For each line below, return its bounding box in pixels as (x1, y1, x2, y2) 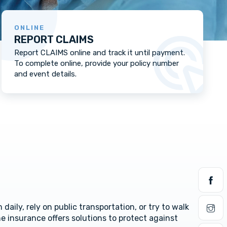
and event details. (14, 69, 77, 79)
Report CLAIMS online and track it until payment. (14, 48, 185, 57)
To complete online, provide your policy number (14, 59, 179, 68)
